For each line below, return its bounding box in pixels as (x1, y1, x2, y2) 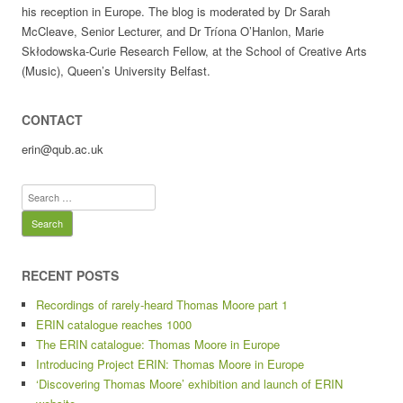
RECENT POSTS (22, 266, 119, 284)
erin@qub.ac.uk (22, 140, 103, 157)
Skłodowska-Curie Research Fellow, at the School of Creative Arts (22, 42, 367, 59)
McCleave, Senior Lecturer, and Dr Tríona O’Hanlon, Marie (22, 22, 324, 40)
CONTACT (22, 111, 83, 129)
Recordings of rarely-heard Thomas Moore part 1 (36, 296, 288, 313)
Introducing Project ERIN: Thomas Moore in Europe (36, 355, 304, 372)
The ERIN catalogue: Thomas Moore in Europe (36, 336, 280, 353)
